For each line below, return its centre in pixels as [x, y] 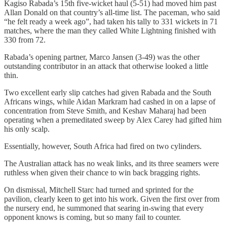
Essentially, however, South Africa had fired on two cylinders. [103, 146]
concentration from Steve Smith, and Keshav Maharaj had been [105, 111]
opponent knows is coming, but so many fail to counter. [92, 217]
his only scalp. [27, 129]
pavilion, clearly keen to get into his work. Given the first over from [112, 199]
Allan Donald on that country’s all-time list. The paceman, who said [112, 13]
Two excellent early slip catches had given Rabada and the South [108, 93]
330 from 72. [25, 40]
